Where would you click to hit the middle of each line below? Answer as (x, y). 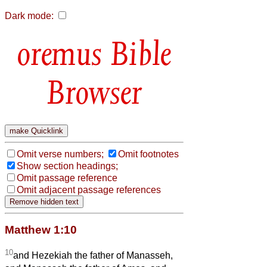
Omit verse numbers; (60, 154)
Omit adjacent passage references (89, 190)
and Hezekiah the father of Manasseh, (93, 256)
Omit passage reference (67, 178)
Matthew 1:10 (41, 229)
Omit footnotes (148, 154)
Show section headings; (67, 166)
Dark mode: (29, 16)
